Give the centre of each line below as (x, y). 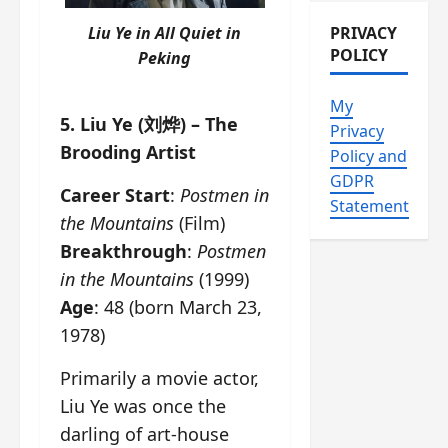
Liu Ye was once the (143, 406)
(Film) (199, 223)
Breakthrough (123, 251)
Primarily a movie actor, (159, 378)
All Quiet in (198, 33)
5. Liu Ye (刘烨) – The (149, 124)
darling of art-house (144, 434)
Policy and (368, 156)
